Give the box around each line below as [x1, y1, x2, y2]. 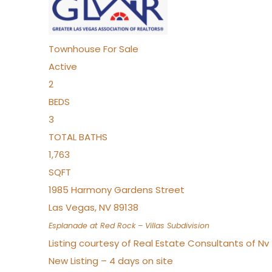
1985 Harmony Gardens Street [49, 183, 185, 196]
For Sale [103, 42, 138, 55]
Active [49, 60, 77, 73]
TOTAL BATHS [49, 131, 107, 143]
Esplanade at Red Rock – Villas [49, 220, 165, 231]
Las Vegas [49, 201, 95, 214]
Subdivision [165, 220, 209, 231]
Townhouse [49, 42, 101, 55]
